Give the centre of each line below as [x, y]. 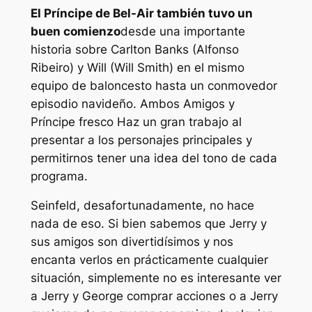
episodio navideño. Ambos [107, 103]
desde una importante [182, 31]
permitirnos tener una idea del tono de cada [154, 158]
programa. [59, 176]
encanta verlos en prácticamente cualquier [149, 260]
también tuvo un [204, 13]
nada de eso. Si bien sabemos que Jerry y [148, 224]
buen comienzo [75, 31]
